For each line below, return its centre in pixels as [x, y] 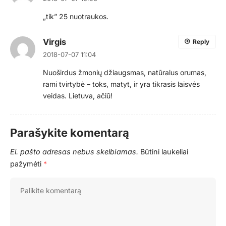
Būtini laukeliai [164, 151]
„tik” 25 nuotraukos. [76, 16]
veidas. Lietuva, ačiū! [78, 95]
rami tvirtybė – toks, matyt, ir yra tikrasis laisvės [121, 84]
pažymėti [27, 163]
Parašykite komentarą [70, 132]
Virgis [54, 42]
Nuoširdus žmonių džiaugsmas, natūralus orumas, [125, 72]
